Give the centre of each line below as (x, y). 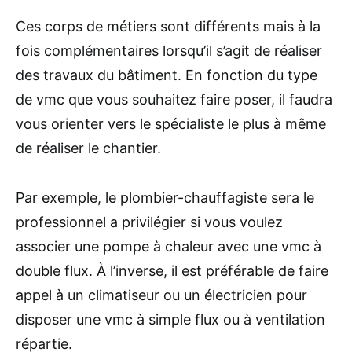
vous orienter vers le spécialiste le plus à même (171, 123)
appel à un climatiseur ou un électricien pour (161, 295)
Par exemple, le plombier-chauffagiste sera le (165, 197)
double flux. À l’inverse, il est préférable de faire (172, 270)
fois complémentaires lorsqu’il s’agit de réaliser (169, 50)
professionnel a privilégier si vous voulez (149, 222)
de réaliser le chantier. (88, 148)
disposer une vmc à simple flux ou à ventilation (170, 319)
